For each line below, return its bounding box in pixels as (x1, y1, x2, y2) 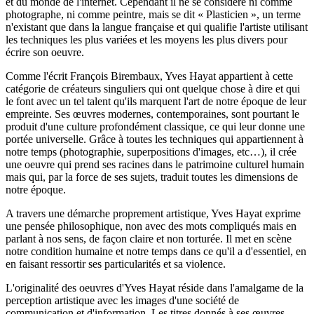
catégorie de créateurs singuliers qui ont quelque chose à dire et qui (6, 83, 300, 95)
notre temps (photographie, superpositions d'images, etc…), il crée (6, 146, 296, 158)
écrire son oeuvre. (6, 46, 84, 59)
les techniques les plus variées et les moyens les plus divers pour (6, 34, 287, 46)
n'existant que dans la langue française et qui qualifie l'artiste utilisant (6, 21, 308, 34)
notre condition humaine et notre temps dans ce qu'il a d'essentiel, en (6, 245, 306, 258)
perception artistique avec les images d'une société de (6, 294, 239, 307)
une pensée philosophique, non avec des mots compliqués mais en (6, 220, 296, 233)
